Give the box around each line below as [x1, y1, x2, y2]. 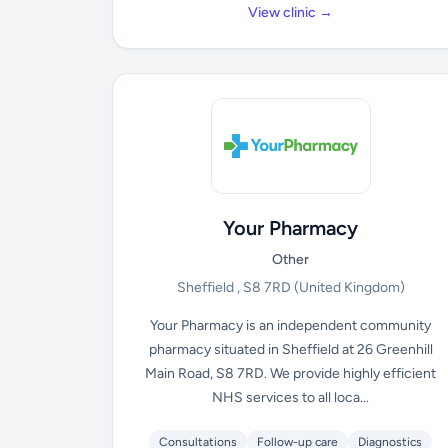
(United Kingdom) [293, 279, 405, 296]
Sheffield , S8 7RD [176, 279, 294, 296]
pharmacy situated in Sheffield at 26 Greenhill [148, 341, 433, 358]
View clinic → [248, 4, 334, 21]
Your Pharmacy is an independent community [150, 317, 432, 334]
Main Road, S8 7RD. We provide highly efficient [145, 365, 437, 382]
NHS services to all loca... [212, 389, 370, 406]
